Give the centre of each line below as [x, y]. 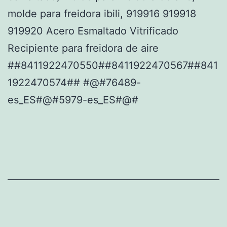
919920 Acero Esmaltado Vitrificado [93, 31]
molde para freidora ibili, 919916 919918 [102, 14]
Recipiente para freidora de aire [83, 48]
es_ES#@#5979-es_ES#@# [73, 100]
